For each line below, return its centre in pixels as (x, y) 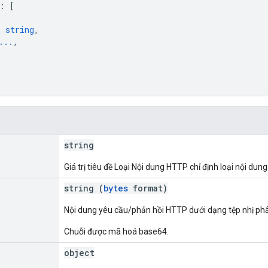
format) (148, 188)
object (79, 252)
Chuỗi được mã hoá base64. (116, 231)
